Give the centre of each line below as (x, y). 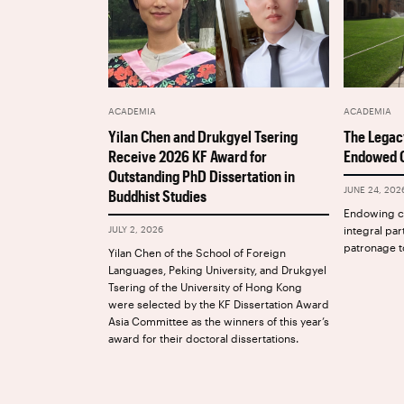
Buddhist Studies (157, 196)
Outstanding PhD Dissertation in (202, 176)
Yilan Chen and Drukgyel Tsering (203, 137)
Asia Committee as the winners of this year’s (219, 321)
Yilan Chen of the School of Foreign (197, 253)
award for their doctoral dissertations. (203, 339)
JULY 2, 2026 (136, 230)
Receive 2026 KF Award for (188, 156)
